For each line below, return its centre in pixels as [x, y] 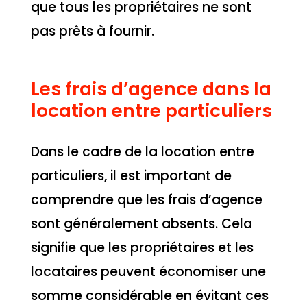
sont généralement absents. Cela [141, 223]
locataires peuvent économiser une [148, 271]
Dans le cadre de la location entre [142, 151]
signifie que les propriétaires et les [142, 247]
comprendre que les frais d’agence [146, 199]
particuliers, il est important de [131, 175]
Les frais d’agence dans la [151, 88]
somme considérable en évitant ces [149, 295]
